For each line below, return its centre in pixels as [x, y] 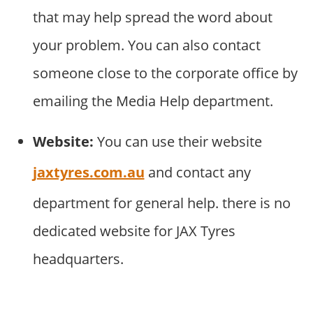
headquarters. [78, 259]
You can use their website [177, 142]
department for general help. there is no [161, 203]
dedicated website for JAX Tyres [134, 231]
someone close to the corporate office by [165, 73]
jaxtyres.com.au [88, 173]
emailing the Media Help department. [153, 101]
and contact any [197, 173]
